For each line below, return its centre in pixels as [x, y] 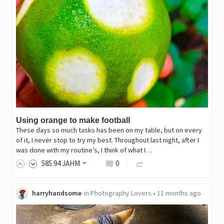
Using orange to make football [73, 120]
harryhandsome [56, 193]
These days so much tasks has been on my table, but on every [109, 130]
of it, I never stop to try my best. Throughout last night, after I [107, 140]
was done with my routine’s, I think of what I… [84, 150]
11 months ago [179, 193]
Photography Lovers [121, 193]
